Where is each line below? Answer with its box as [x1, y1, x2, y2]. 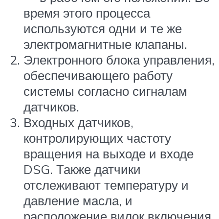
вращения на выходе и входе [23, 146, 194, 162]
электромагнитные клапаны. [23, 36, 187, 52]
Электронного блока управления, [23, 52, 215, 68]
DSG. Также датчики [23, 161, 141, 177]
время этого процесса [23, 5, 150, 21]
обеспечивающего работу [23, 67, 173, 84]
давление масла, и [23, 193, 132, 209]
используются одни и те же [23, 21, 182, 37]
